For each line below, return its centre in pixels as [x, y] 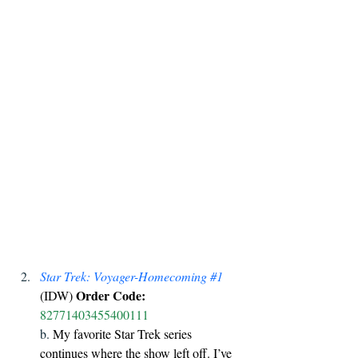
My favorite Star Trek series [124, 333]
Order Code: [111, 295]
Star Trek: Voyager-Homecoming [125, 276]
